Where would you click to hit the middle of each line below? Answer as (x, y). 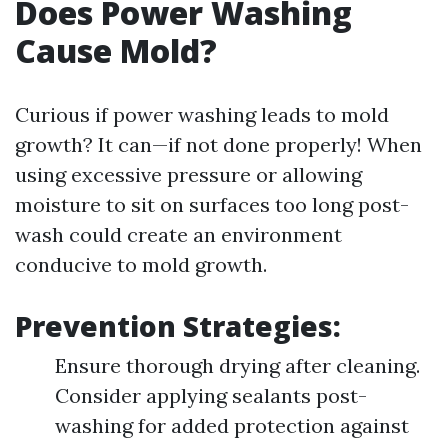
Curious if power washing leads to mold (202, 114)
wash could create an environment (178, 234)
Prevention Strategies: (178, 326)
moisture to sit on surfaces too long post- (212, 204)
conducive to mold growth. (141, 264)
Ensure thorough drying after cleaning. (237, 365)
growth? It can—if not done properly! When (218, 144)
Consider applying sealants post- (211, 395)
